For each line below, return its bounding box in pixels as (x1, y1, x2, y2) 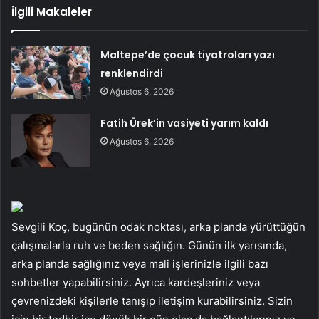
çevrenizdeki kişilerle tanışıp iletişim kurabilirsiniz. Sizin (11, 293, 293, 308)
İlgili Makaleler (11, 4, 92, 19)
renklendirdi (100, 66, 164, 80)
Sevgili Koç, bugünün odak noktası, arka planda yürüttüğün (11, 219, 305, 234)
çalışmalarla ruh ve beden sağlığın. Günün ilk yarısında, (11, 238, 287, 252)
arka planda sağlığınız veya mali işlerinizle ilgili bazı (11, 256, 268, 271)
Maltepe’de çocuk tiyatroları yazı (100, 47, 276, 62)
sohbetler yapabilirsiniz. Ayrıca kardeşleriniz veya (11, 275, 260, 289)
